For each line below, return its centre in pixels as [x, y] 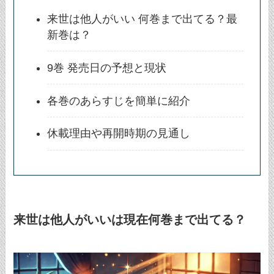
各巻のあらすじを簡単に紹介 [119, 101]
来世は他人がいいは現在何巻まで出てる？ [130, 220]
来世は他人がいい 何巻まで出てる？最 [143, 19]
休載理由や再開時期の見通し [119, 134]
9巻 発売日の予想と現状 [107, 68]
